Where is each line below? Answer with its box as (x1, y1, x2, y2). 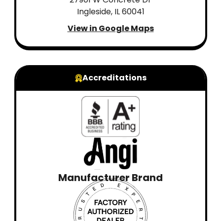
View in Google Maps (67, 23, 154, 35)
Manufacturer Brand (58, 171, 163, 185)
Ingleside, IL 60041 (76, 6, 145, 18)
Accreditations (82, 72, 147, 84)
